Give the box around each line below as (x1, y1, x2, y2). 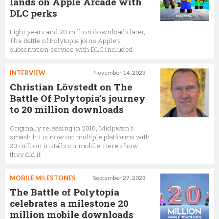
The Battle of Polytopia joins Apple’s (10, 36, 121, 45)
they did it (10, 150, 41, 159)
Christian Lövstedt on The (10, 81, 132, 93)
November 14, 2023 (93, 69, 146, 76)
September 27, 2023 (93, 174, 146, 181)
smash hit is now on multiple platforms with (10, 132, 150, 141)
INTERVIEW (10, 69, 45, 77)
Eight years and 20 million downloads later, (10, 27, 145, 36)
